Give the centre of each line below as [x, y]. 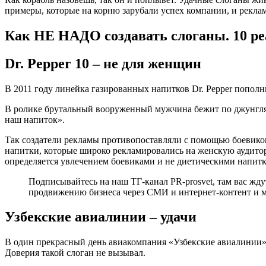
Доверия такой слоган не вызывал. [75, 253]
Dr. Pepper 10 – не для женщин [103, 63]
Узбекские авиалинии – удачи [101, 217]
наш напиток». [35, 119]
